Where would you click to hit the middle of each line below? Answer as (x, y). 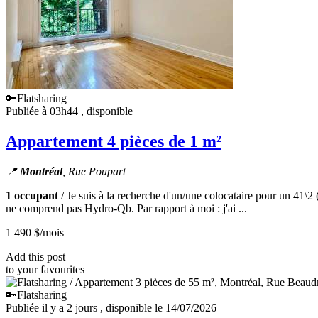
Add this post (35, 257)
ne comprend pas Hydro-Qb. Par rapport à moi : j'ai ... (126, 209)
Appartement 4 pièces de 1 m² (114, 142)
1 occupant (32, 196)
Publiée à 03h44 (43, 111)
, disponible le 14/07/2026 (158, 308)
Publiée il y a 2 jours (53, 308)
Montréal (41, 172)
